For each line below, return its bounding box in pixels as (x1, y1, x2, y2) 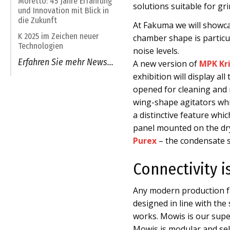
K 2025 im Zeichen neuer (18, 31, 99, 42)
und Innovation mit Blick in (18, 6, 109, 16)
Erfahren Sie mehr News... (18, 56, 113, 68)
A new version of (133, 58, 199, 69)
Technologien (18, 41, 63, 51)
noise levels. (133, 45, 179, 56)
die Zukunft (18, 15, 57, 26)
